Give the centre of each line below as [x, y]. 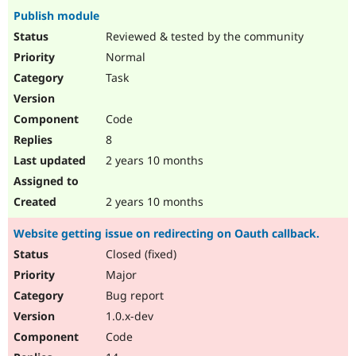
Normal [124, 57]
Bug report [133, 296]
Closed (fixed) [139, 254]
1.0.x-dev [128, 316]
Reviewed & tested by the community [203, 37]
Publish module [56, 16]
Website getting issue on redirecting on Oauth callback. [166, 234]
